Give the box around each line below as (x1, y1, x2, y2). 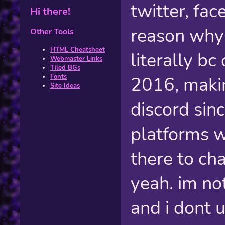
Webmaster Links (50, 54, 102, 63)
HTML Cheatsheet (50, 45, 105, 54)
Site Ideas (50, 81, 80, 90)
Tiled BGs (50, 63, 80, 72)
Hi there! (30, 4, 70, 18)
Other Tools (30, 26, 74, 38)
